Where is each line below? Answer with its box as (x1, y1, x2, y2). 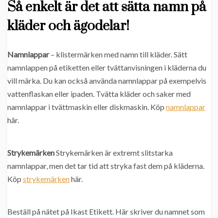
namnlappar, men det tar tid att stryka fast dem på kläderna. (7, 161, 204, 171)
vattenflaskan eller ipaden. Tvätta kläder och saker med (7, 89, 191, 99)
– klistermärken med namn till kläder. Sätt (49, 50, 187, 59)
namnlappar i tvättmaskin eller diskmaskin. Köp (7, 102, 166, 112)
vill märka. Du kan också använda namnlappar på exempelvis (7, 76, 206, 86)
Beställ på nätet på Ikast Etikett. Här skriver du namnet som (7, 207, 205, 217)
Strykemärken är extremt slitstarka (54, 148, 173, 158)
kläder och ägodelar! (7, 18, 129, 35)
